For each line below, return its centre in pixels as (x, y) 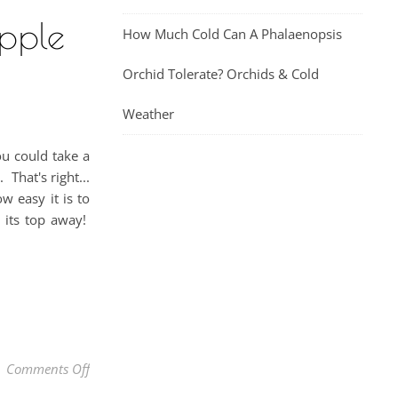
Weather (148, 114)
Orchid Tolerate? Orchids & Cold (221, 74)
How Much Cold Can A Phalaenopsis (232, 34)
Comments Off (48, 368)
